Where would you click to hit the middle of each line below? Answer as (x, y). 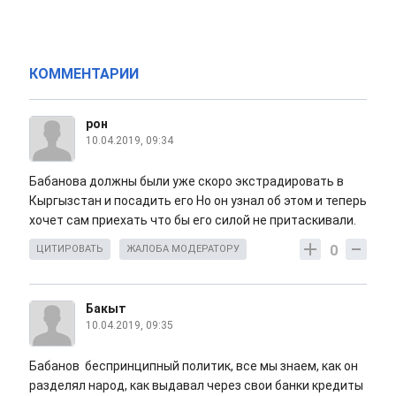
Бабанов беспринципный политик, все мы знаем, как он (194, 366)
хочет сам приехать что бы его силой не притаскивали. (194, 221)
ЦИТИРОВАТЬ (70, 249)
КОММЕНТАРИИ (84, 74)
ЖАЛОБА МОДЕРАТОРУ (183, 249)
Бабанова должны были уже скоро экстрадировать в (187, 182)
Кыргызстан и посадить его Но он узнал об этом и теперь (198, 201)
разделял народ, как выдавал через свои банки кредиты (196, 386)
